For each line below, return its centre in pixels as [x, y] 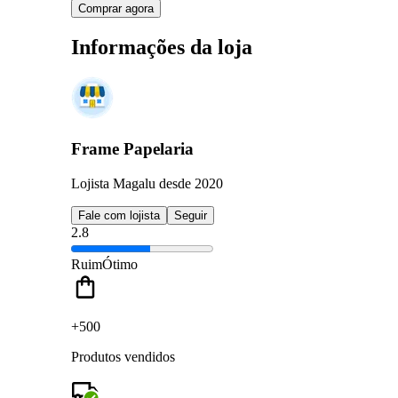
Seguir [191, 215]
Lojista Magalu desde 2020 [147, 183]
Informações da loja [162, 47]
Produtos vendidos [123, 356]
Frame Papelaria [132, 149]
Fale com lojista [119, 215]
